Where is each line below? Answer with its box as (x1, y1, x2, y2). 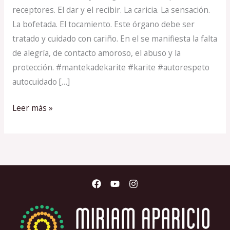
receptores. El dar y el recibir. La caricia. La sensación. (12, 4, 210, 16)
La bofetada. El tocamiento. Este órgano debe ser (12, 18, 195, 30)
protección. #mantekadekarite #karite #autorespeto (12, 62, 209, 73)
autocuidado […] (12, 76, 70, 88)
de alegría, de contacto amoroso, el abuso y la (12, 47, 181, 59)
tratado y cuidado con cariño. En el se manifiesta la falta (12, 33, 217, 45)
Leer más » (12, 102, 53, 114)
